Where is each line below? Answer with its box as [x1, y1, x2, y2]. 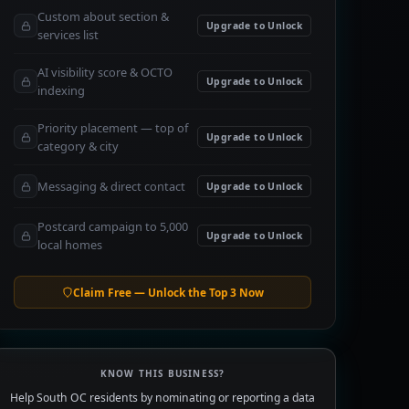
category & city [37, 138, 119, 154]
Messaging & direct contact [37, 178, 185, 194]
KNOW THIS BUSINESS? [100, 367, 225, 380]
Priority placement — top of [37, 120, 188, 136]
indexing [37, 82, 85, 99]
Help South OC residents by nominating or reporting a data [10, 390, 315, 405]
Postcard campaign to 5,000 [37, 218, 188, 235]
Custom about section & [37, 8, 169, 25]
